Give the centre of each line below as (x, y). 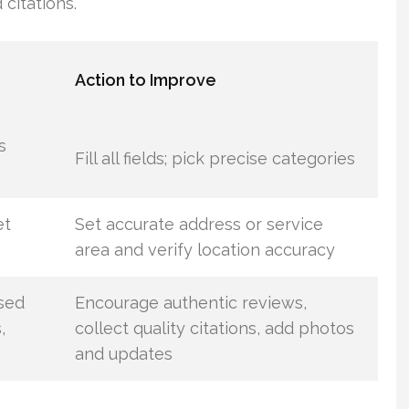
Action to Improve (145, 80)
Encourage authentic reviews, (190, 303)
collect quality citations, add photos (214, 328)
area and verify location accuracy (204, 250)
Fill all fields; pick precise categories (215, 158)
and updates (123, 354)
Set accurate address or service (199, 224)
